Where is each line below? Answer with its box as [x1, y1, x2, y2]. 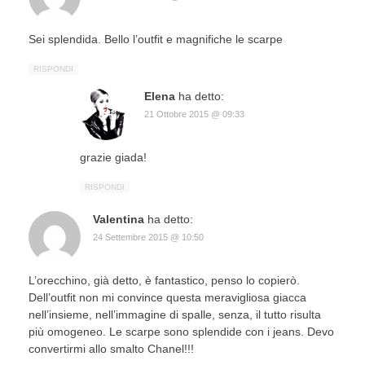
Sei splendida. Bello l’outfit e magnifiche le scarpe [29, 32, 283, 46]
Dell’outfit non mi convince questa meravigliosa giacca [29, 290, 306, 304]
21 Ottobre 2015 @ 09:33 [144, 108, 244, 119]
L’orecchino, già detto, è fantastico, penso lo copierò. [29, 273, 300, 287]
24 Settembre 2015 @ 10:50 [93, 231, 204, 242]
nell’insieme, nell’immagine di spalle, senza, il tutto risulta [29, 307, 321, 321]
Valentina [93, 212, 144, 226]
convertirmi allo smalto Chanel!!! [29, 341, 194, 355]
